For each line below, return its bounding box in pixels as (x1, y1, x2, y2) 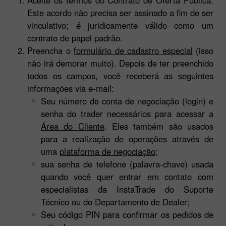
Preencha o (27, 44, 74, 56)
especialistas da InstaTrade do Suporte (40, 183, 213, 195)
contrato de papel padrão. (27, 31, 123, 44)
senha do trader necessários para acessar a (40, 107, 213, 120)
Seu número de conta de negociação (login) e (40, 94, 213, 107)
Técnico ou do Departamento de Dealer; (40, 195, 190, 208)
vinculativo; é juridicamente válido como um (27, 19, 213, 31)
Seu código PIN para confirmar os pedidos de (40, 208, 213, 220)
